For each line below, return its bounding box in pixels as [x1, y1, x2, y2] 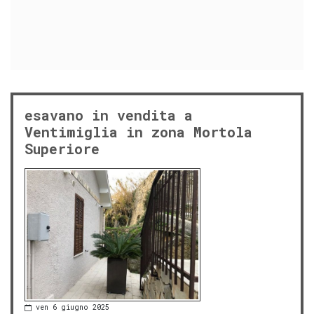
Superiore [25, 139, 100, 158]
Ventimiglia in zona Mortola [25, 122, 252, 141]
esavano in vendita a [25, 105, 193, 124]
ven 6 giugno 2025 [36, 303, 109, 313]
